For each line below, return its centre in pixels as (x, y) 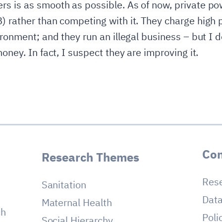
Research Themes (90, 157)
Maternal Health (77, 202)
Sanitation (64, 184)
